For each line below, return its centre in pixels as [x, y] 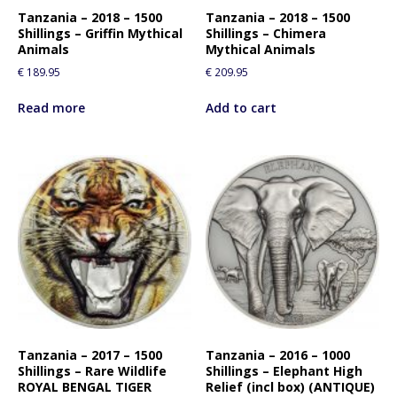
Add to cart [241, 108]
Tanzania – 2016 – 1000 [278, 354]
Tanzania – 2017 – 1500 [90, 354]
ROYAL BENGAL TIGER [85, 386]
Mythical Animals [261, 50]
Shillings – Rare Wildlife [92, 370]
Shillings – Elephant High [284, 370]
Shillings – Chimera [266, 34]
